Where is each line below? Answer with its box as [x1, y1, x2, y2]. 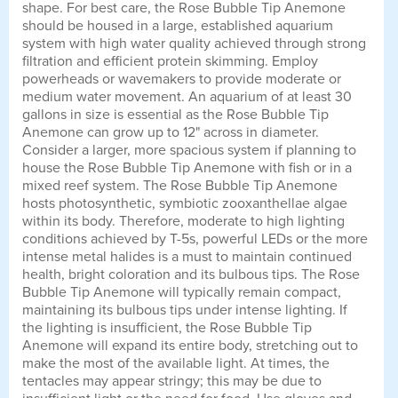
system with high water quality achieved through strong [22, 35, 366, 53]
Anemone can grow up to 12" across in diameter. [22, 123, 319, 142]
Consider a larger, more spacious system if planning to [22, 141, 356, 160]
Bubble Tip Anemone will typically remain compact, [22, 283, 341, 302]
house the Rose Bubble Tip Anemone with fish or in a [22, 159, 352, 178]
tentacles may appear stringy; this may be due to [22, 372, 322, 391]
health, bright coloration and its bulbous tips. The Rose [22, 266, 360, 284]
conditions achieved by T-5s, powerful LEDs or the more [22, 230, 368, 249]
